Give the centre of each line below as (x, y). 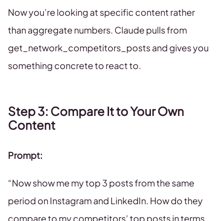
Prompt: (25, 155)
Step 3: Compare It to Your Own (96, 111)
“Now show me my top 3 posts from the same (101, 183)
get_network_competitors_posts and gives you (108, 48)
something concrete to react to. (74, 65)
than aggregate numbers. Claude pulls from (97, 30)
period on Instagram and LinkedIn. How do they (105, 201)
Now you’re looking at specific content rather (101, 12)
